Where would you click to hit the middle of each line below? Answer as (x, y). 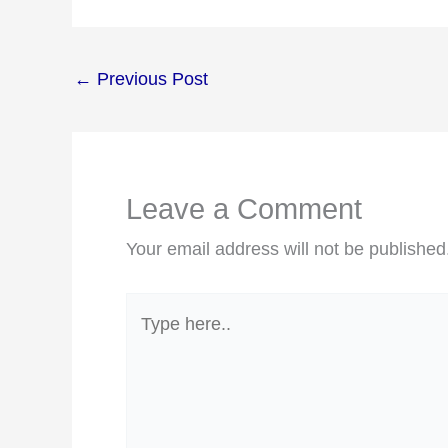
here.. (148, 341)
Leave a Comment (244, 209)
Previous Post (150, 79)
